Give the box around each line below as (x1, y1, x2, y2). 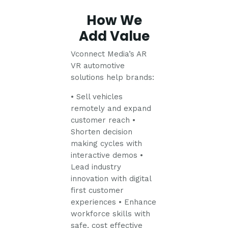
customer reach (71, 115, 130, 125)
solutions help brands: (71, 72, 155, 82)
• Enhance (116, 197, 157, 207)
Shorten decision (71, 127, 133, 136)
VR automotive (71, 61, 125, 70)
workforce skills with (71, 209, 151, 218)
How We (86, 11, 142, 30)
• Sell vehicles (71, 92, 123, 101)
